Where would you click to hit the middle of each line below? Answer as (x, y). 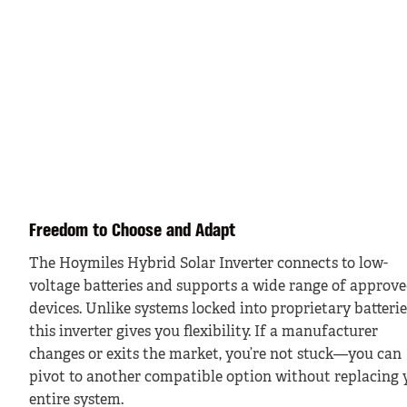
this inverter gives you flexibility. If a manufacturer (203, 332)
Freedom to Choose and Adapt (132, 231)
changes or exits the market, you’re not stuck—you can (215, 355)
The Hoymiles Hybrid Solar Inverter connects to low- (208, 264)
